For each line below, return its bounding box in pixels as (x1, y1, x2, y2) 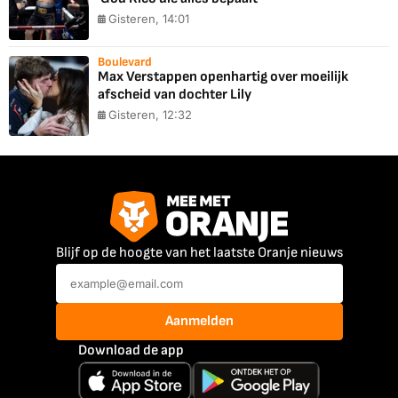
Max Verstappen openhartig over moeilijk (98, 68, 348, 86)
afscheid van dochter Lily (98, 86, 251, 104)
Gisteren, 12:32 (108, 107, 192, 123)
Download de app (77, 341, 184, 359)
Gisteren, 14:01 (108, 12, 189, 27)
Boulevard (98, 54, 152, 70)
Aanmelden (164, 312, 234, 330)
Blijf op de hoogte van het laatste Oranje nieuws (55, 243, 343, 261)
